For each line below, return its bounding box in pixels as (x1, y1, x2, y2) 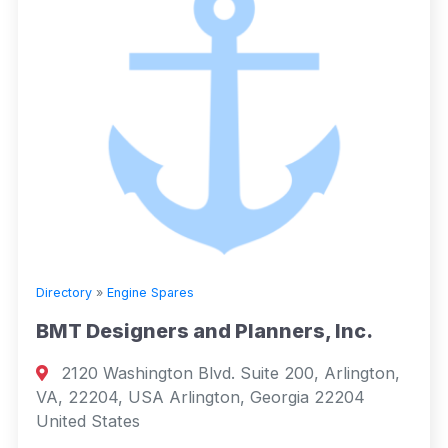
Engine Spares (107, 284, 194, 300)
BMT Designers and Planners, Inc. (36, 318, 373, 343)
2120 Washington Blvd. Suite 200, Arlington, (56, 362, 401, 383)
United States (36, 410, 140, 431)
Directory (36, 284, 92, 300)
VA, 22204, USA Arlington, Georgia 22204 (36, 386, 365, 407)
